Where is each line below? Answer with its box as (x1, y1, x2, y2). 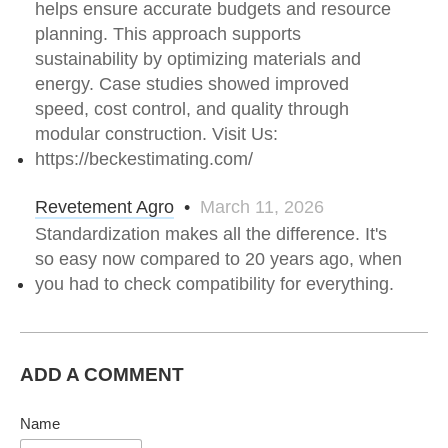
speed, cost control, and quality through (35, 99, 349, 119)
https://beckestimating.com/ (35, 149, 253, 169)
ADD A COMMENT (20, 363, 184, 385)
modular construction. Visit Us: (35, 124, 278, 144)
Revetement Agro (35, 197, 174, 217)
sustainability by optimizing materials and (35, 49, 361, 69)
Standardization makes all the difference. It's (35, 224, 387, 244)
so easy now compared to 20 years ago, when (35, 249, 402, 269)
